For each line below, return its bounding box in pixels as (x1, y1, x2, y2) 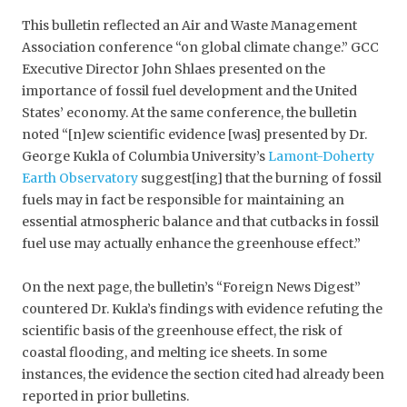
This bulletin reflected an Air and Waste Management (22, 16, 357, 34)
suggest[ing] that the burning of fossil (138, 169, 382, 186)
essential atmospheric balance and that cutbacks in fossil (22, 213, 379, 230)
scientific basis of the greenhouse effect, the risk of (22, 322, 342, 339)
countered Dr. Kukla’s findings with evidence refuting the (22, 300, 382, 317)
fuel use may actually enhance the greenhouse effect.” (22, 234, 361, 252)
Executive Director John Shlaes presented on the (22, 60, 325, 77)
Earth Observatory (22, 169, 138, 186)
